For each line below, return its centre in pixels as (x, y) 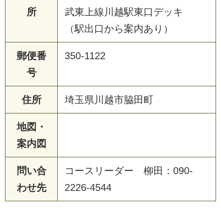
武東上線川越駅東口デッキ (129, 12)
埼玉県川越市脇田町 (109, 99)
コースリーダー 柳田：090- (129, 170)
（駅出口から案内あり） (119, 28)
